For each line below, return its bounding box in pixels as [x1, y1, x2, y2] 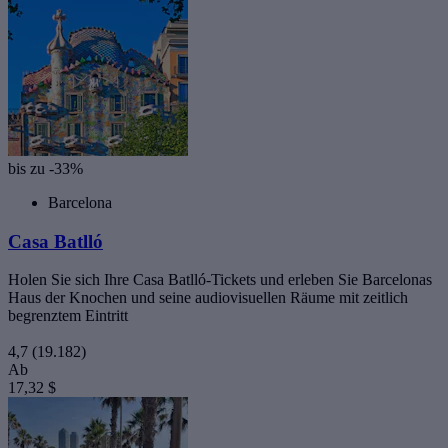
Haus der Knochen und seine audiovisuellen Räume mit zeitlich [8, 289, 408, 307]
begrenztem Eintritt [8, 307, 128, 325]
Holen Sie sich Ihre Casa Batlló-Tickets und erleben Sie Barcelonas [8, 271, 432, 289]
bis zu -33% [8, 160, 83, 177]
